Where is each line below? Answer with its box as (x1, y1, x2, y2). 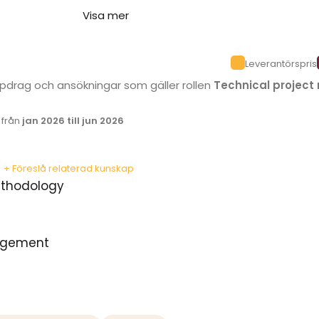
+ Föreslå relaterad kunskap (4, 162, 134, 175)
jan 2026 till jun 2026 (22, 114, 125, 127)
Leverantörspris (245, 56, 317, 70)
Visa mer (82, 8, 129, 23)
